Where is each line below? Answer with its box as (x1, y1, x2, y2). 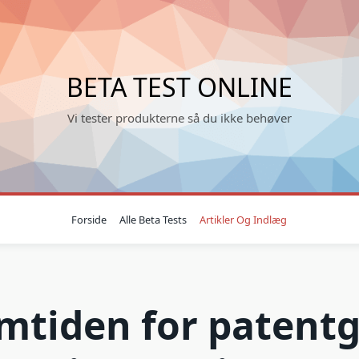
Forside (71, 212, 107, 227)
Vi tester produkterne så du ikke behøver (67, 110, 292, 126)
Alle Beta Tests (119, 212, 188, 227)
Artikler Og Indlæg (200, 212, 288, 227)
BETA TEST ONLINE (67, 70, 292, 104)
